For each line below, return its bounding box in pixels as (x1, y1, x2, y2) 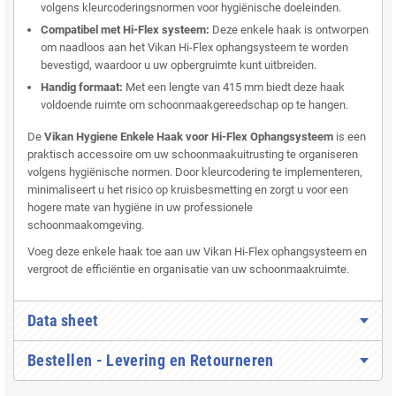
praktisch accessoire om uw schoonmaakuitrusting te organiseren (27, 148, 358, 162)
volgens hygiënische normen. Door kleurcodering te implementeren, (27, 165, 362, 179)
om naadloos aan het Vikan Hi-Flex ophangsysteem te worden (41, 41, 348, 55)
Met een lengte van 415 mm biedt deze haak (123, 80, 345, 95)
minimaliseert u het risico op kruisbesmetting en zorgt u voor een (27, 183, 348, 197)
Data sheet (27, 311, 99, 331)
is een (333, 130, 366, 144)
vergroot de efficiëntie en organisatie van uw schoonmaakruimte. (27, 263, 349, 277)
